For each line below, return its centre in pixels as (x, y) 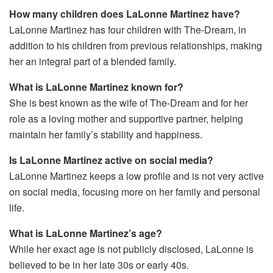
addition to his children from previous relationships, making (136, 46)
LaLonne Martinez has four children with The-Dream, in (128, 30)
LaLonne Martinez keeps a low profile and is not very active (136, 176)
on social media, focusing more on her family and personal (135, 192)
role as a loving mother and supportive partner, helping (126, 119)
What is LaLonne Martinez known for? (96, 87)
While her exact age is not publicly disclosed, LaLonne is (131, 249)
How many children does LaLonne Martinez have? (125, 14)
